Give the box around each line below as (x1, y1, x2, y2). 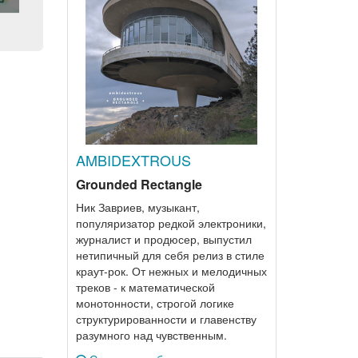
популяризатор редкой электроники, (75, 215, 266, 231)
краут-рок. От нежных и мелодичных (75, 263, 267, 279)
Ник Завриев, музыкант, (75, 199, 200, 215)
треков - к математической (75, 279, 215, 295)
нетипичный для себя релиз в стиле (75, 247, 265, 263)
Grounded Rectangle (75, 175, 202, 193)
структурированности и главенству (75, 311, 257, 327)
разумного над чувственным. (75, 327, 227, 343)
